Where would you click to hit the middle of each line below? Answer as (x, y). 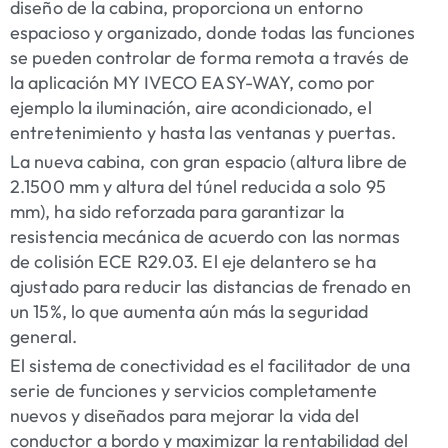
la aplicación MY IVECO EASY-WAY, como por (193, 83)
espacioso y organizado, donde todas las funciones (212, 33)
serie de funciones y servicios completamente (194, 391)
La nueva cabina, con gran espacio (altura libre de (209, 162)
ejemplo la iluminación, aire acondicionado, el (191, 108)
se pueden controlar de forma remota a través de (209, 58)
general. (43, 337)
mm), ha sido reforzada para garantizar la (177, 212)
